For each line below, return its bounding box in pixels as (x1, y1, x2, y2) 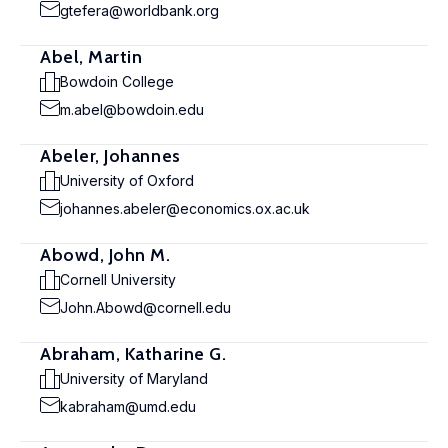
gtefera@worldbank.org (60, 2, 219, 19)
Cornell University (60, 271, 176, 288)
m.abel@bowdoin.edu (60, 101, 204, 118)
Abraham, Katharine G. (40, 343, 227, 365)
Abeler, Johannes (40, 145, 181, 167)
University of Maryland (60, 370, 208, 387)
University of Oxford (60, 172, 194, 189)
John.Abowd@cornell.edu (60, 299, 231, 316)
